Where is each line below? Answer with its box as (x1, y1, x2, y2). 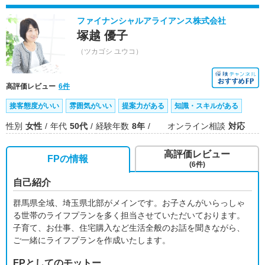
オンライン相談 (167, 121, 225, 131)
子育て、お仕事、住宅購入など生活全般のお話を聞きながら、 (13, 223, 245, 232)
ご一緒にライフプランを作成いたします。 (13, 235, 170, 245)
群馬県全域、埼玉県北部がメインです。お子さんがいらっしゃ (13, 198, 245, 208)
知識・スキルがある (174, 102, 238, 110)
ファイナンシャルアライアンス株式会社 (77, 16, 226, 25)
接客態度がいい (9, 102, 59, 110)
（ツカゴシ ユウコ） (77, 47, 143, 56)
